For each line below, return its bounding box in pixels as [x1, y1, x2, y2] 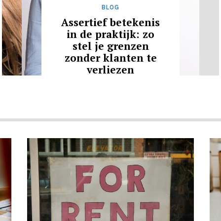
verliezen [87, 62, 134, 76]
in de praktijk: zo [67, 27, 154, 41]
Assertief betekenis [61, 15, 160, 29]
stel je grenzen [72, 38, 149, 53]
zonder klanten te [64, 50, 157, 65]
